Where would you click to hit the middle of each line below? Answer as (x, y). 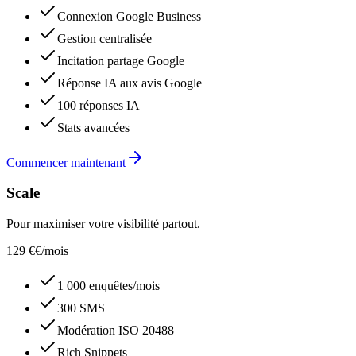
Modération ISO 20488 (116, 331)
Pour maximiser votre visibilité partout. (103, 224)
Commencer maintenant (66, 162)
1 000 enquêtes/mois (108, 286)
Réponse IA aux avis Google (130, 83)
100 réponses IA (99, 105)
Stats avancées (93, 127)
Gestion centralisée (104, 38)
